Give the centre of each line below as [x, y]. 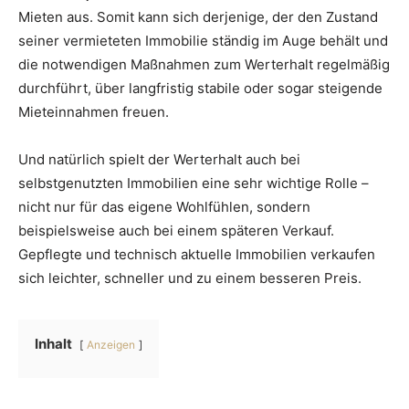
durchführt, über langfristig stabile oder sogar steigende [200, 89]
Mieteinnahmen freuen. [94, 112]
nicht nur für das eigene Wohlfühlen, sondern [164, 207]
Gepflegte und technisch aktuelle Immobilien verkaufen [197, 255]
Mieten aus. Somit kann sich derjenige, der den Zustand [198, 17]
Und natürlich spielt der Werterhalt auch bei [159, 160]
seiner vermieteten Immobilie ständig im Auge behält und [203, 41]
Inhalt [53, 344]
